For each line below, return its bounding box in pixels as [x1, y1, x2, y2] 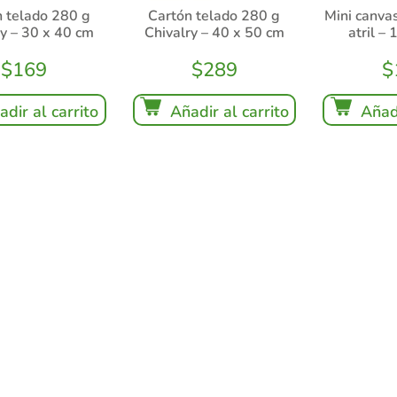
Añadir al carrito [169, 100, 289, 122]
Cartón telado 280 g [148, 5, 281, 26]
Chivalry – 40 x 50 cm [144, 22, 284, 43]
